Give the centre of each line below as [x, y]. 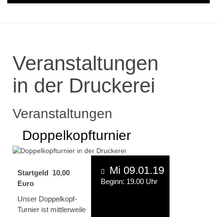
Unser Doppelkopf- [47, 199]
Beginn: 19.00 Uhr [129, 181]
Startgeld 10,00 [44, 172]
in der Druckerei [84, 85]
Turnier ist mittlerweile [52, 209]
